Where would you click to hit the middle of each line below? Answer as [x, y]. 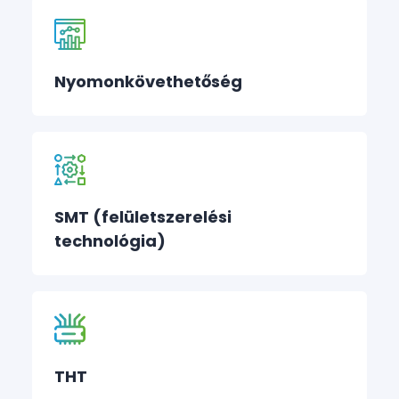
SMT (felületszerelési [143, 217]
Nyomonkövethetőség [148, 81]
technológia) [110, 241]
